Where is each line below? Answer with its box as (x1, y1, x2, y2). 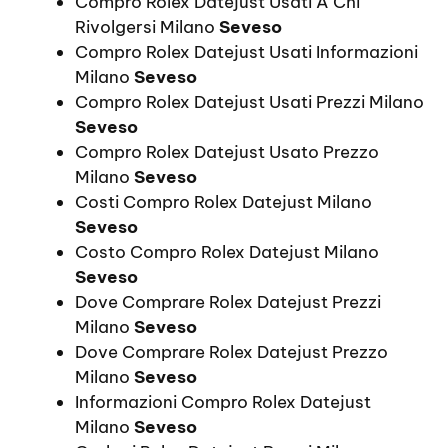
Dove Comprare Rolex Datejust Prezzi (75, 290, 381, 313)
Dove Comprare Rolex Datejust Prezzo (75, 340, 388, 363)
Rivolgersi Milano (75, 15, 219, 38)
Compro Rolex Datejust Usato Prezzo (75, 140, 379, 163)
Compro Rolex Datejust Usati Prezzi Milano (75, 90, 424, 113)
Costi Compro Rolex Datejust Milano (75, 190, 372, 213)
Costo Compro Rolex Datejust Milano (75, 240, 379, 263)
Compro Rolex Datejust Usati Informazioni (75, 40, 418, 63)
